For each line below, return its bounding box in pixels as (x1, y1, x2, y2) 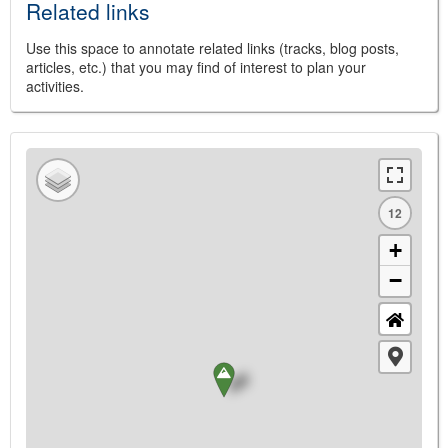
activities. (26, 76, 84, 96)
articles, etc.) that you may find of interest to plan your (26, 57, 366, 77)
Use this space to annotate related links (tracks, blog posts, (26, 38, 399, 58)
